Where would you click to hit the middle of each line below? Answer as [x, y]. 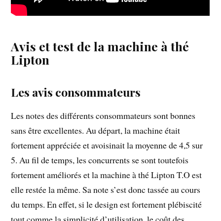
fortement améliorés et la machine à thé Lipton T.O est [107, 174]
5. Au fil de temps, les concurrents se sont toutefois [100, 160]
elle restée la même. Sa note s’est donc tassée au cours [106, 189]
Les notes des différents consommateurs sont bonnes [103, 115]
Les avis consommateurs [76, 92]
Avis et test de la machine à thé [100, 46]
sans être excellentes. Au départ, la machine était [96, 130]
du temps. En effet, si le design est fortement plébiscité [107, 204]
